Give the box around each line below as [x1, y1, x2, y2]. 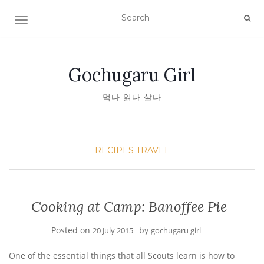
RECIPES [94, 145, 134, 156]
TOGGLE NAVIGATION [21, 16, 114, 27]
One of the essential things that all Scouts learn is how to [9, 250, 235, 261]
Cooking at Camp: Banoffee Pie [31, 197, 227, 216]
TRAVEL [136, 145, 170, 156]
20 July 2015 [93, 225, 133, 236]
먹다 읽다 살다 [103, 92, 161, 103]
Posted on [51, 225, 93, 236]
